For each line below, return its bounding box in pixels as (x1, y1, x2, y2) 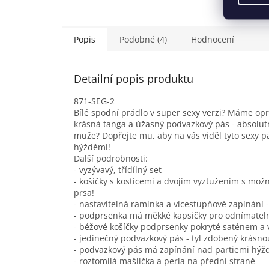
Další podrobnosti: (74, 152, 148, 164)
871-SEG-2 (74, 95, 115, 107)
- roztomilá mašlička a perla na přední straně (74, 255, 255, 267)
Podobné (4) (119, 33, 167, 45)
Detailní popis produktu (74, 71, 193, 86)
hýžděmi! (74, 141, 110, 153)
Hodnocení (191, 33, 234, 45)
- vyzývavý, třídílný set (74, 163, 162, 175)
